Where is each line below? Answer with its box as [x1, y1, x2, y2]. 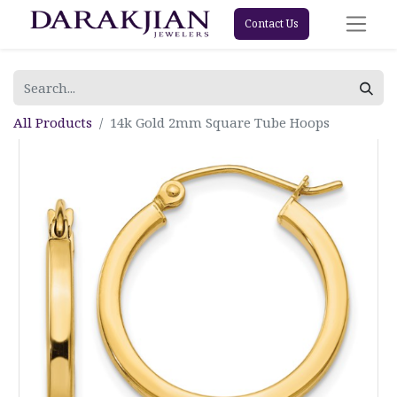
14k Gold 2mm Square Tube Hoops [110, 113, 330, 131]
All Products [13, 113, 92, 131]
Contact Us [244, 16, 299, 32]
